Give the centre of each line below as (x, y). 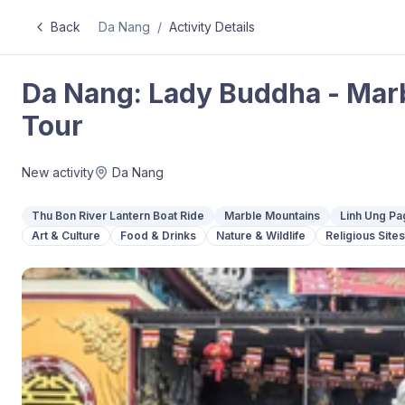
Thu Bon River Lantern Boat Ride (118, 216)
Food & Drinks (158, 235)
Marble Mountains (272, 216)
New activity (58, 172)
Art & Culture (66, 235)
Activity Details (212, 27)
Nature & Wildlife (261, 235)
